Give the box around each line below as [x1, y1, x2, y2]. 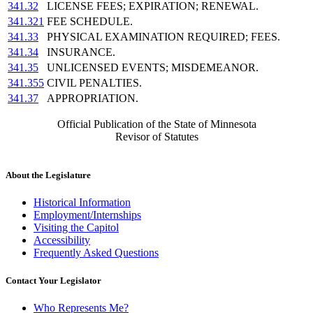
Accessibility [34, 234, 90, 247]
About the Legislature [6, 170, 91, 181]
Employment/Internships [34, 209, 141, 221]
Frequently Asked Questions [34, 247, 159, 259]
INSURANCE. [47, 46, 115, 59]
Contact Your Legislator [6, 275, 101, 286]
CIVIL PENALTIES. [47, 77, 142, 89]
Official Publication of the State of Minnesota [57, 118, 256, 131]
